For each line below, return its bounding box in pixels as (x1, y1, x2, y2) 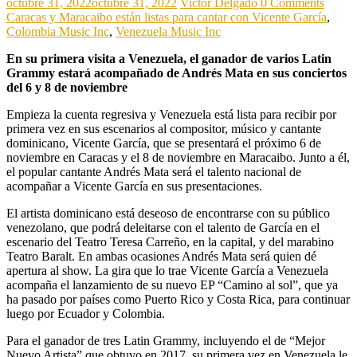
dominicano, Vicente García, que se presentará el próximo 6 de (6, 136, 321, 151)
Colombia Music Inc (6, 25, 109, 39)
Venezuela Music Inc (116, 25, 221, 39)
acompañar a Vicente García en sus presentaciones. (6, 179, 265, 194)
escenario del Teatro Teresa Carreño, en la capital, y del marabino (6, 235, 334, 249)
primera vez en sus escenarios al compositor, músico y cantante (6, 122, 321, 136)
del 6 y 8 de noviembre (6, 80, 127, 95)
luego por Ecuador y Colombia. (6, 307, 168, 321)
